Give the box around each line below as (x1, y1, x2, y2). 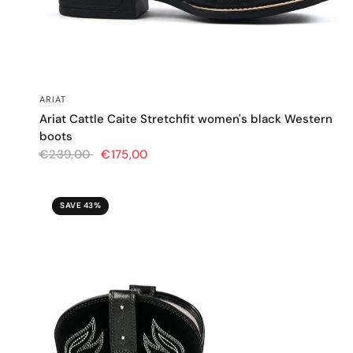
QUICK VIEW (165, 89, 225, 101)
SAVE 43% (60, 200, 101, 211)
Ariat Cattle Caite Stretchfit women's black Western (39, 110, 333, 127)
